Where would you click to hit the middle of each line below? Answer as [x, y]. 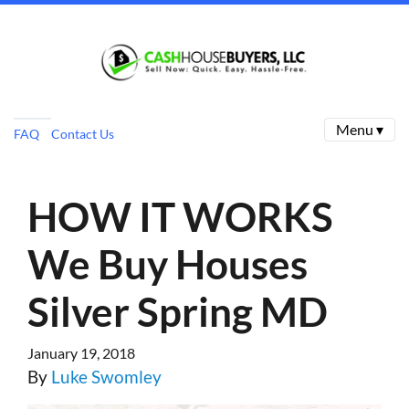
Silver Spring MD [178, 311]
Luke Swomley [106, 377]
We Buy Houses [168, 264]
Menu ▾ [360, 129]
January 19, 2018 [81, 353]
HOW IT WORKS [180, 216]
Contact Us [82, 133]
